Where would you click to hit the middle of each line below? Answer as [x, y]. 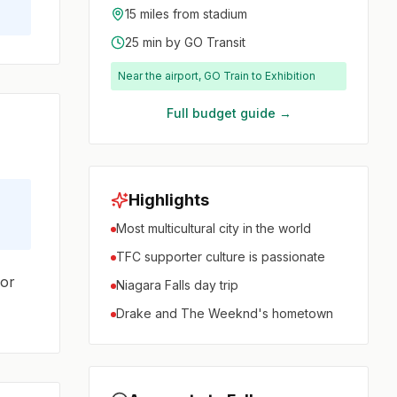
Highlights [169, 200]
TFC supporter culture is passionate [221, 257]
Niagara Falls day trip [178, 285]
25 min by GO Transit [186, 43]
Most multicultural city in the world [214, 229]
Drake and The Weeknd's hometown [225, 314]
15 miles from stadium [187, 14]
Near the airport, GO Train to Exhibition [217, 76]
